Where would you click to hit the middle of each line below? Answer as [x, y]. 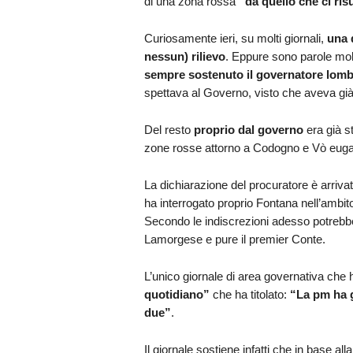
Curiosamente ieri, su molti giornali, [235, 38]
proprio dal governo [248, 129]
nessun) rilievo [184, 56]
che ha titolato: [249, 294]
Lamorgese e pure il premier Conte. [234, 239]
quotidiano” [176, 294]
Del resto [169, 129]
